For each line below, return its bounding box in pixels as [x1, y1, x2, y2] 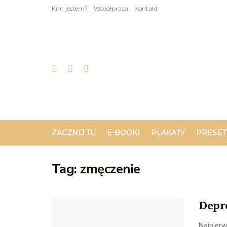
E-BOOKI [107, 128, 140, 137]
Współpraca [94, 5, 128, 12]
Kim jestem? [52, 5, 88, 12]
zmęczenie [80, 160, 140, 178]
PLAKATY [151, 128, 185, 137]
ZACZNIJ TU [52, 128, 96, 137]
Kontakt [134, 5, 158, 12]
